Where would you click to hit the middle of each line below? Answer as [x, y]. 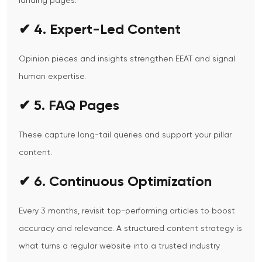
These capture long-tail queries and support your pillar [125, 135]
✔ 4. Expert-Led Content [100, 30]
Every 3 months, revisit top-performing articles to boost [127, 211]
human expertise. [52, 77]
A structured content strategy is [179, 229]
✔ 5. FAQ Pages [69, 106]
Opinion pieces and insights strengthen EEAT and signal [127, 59]
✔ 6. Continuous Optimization [115, 182]
